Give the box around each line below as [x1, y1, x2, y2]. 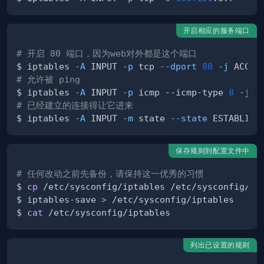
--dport [160, 61, 197, 72]
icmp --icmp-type [133, 87, 229, 98]
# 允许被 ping [16, 74, 80, 85]
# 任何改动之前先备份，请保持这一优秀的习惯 [16, 169, 204, 179]
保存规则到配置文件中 [176, 146, 250, 156]
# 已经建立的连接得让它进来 [16, 100, 133, 111]
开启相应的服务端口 [183, 26, 250, 35]
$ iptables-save [16, 194, 101, 205]
